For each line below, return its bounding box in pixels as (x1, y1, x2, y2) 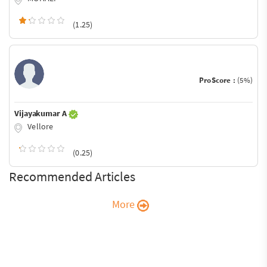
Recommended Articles (9, 167, 135, 185)
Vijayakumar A (14, 108, 69, 119)
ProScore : (198, 75, 238, 86)
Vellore (26, 121, 54, 132)
